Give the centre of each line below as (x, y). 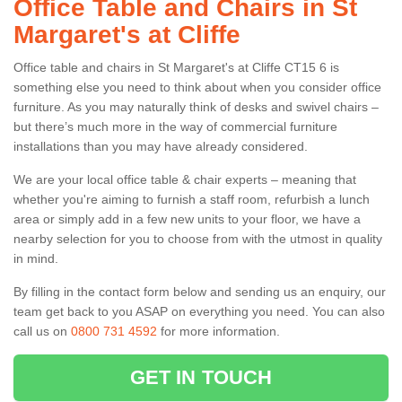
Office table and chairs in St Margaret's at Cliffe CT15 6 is (176, 67)
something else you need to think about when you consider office (197, 87)
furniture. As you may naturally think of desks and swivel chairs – (196, 106)
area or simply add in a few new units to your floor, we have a (187, 218)
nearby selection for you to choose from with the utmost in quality (198, 238)
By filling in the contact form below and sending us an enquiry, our (200, 291)
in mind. (36, 258)
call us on (42, 331)
